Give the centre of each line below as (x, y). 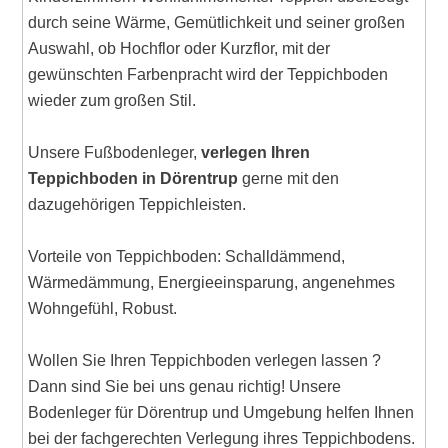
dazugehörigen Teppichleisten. (137, 204)
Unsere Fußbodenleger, (115, 152)
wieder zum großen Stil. (112, 100)
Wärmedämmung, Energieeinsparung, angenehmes (212, 282)
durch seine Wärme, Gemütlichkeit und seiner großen (217, 22)
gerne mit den (289, 178)
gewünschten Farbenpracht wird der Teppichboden (208, 74)
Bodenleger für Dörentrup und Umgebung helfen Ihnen (221, 412)
